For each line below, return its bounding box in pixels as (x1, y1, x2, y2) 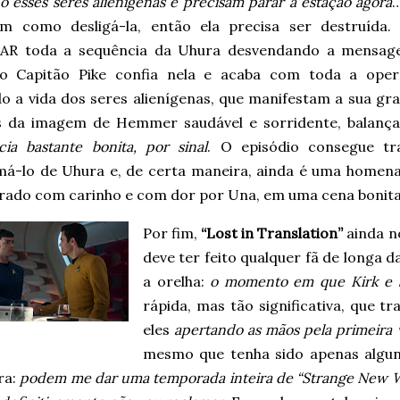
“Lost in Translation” (201, 224, 344, 242)
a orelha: (143, 272, 211, 290)
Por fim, (143, 224, 202, 242)
